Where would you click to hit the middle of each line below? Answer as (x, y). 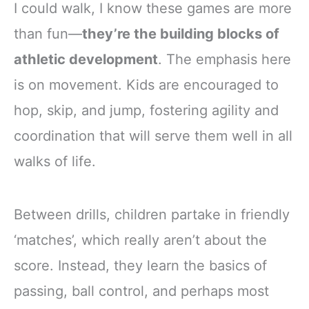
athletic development (86, 59)
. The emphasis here (225, 59)
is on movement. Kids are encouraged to (146, 84)
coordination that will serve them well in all (153, 136)
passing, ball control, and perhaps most (141, 291)
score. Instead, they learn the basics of (140, 265)
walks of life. (55, 161)
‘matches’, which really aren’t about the (140, 240)
